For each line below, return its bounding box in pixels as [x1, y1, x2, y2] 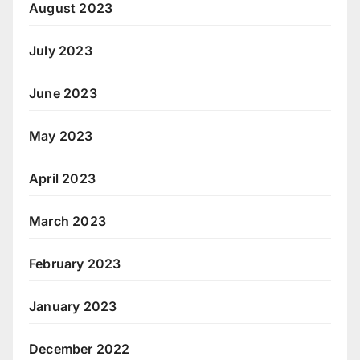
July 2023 [29, 42, 92, 59]
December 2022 [29, 340, 130, 357]
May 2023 [29, 127, 93, 144]
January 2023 [29, 297, 117, 314]
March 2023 [29, 212, 106, 229]
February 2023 [29, 255, 121, 272]
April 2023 [29, 170, 96, 186]
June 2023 [29, 84, 97, 101]
